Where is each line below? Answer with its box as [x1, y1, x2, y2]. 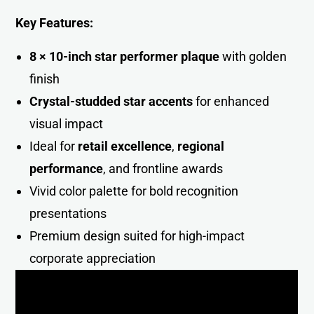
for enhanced [193, 93, 270, 109]
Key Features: [15, 15, 94, 30]
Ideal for [29, 138, 78, 153]
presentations [29, 205, 107, 221]
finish [29, 71, 60, 86]
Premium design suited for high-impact [29, 228, 245, 243]
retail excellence [78, 138, 172, 153]
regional [177, 138, 225, 153]
